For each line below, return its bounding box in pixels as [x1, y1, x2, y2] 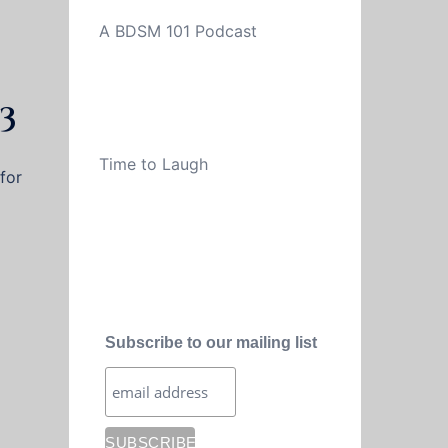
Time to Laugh [98, 154, 208, 174]
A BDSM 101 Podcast [98, 21, 257, 41]
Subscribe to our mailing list [105, 334, 318, 351]
